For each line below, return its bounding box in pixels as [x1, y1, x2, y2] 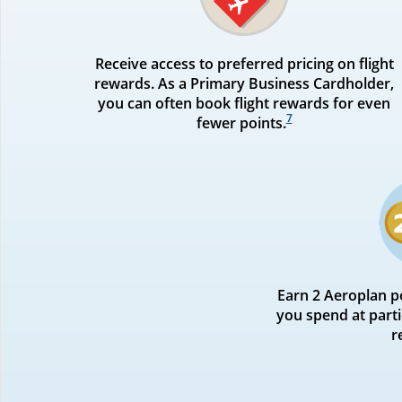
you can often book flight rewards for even [98, 92, 391, 113]
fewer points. [196, 112, 286, 133]
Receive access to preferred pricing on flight [94, 53, 394, 74]
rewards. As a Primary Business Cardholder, [94, 73, 395, 93]
